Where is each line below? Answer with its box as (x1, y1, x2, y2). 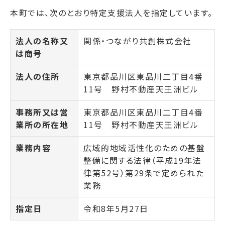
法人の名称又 (16, 35, 68, 47)
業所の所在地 (16, 119, 68, 131)
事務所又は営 (16, 106, 68, 119)
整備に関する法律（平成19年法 (83, 154, 202, 167)
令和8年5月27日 (83, 202, 149, 215)
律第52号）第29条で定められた (83, 167, 204, 179)
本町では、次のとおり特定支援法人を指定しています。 (10, 7, 213, 19)
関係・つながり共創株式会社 (83, 35, 192, 47)
